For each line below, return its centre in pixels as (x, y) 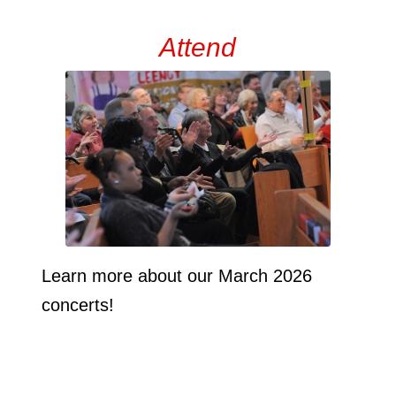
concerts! (77, 305)
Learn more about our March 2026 (176, 275)
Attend (198, 47)
